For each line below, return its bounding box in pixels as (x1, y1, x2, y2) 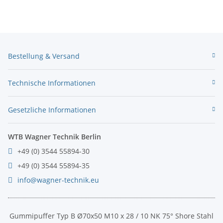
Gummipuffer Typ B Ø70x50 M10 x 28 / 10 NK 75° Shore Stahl (9, 211, 214, 221)
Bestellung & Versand (8, 51, 80, 61)
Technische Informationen (8, 78, 96, 88)
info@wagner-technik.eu (17, 175, 99, 185)
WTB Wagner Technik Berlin (8, 131, 101, 141)
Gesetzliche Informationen (8, 105, 96, 114)
